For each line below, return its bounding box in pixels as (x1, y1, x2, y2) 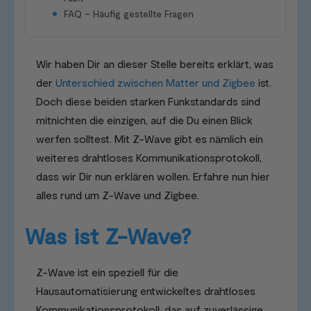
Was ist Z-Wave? (25, 222, 192, 249)
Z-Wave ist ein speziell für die (36, 265, 178, 279)
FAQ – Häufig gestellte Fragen (64, 8, 194, 20)
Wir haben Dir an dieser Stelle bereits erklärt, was (36, 57, 274, 71)
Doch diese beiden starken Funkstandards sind (36, 94, 260, 108)
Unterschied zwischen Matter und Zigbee (56, 76, 255, 90)
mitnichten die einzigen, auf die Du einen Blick (36, 113, 253, 127)
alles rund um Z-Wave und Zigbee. (36, 188, 199, 202)
